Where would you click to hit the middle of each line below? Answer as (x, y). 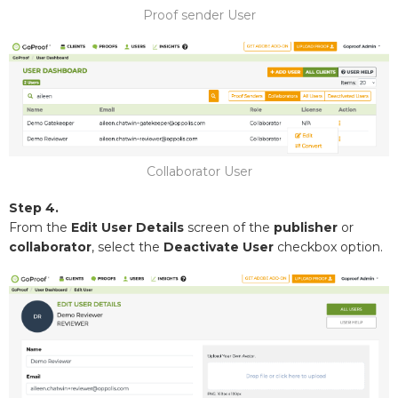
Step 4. (34, 208)
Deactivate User (219, 247)
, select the (127, 247)
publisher (306, 228)
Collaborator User (199, 172)
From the (40, 228)
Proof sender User (199, 16)
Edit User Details (129, 228)
